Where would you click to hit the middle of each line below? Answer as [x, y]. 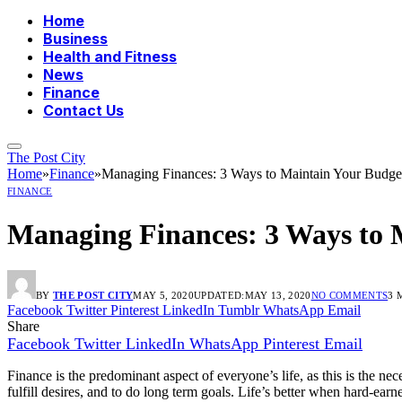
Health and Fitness [110, 57]
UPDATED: [219, 296]
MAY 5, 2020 [163, 296]
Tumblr [239, 310]
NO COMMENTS [350, 296]
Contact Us [83, 111]
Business [75, 39]
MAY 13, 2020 [278, 296]
